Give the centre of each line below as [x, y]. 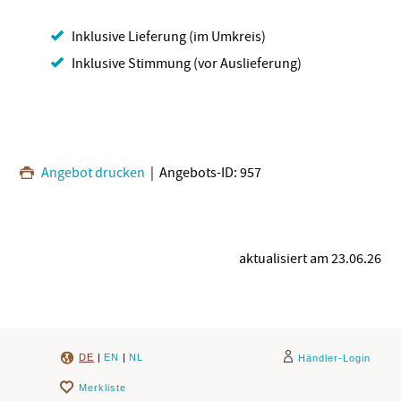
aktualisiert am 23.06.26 [310, 258]
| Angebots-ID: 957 [204, 172]
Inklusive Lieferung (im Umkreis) [168, 36]
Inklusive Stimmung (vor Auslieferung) [186, 63]
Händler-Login [334, 358]
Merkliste [103, 387]
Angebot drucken [92, 172]
